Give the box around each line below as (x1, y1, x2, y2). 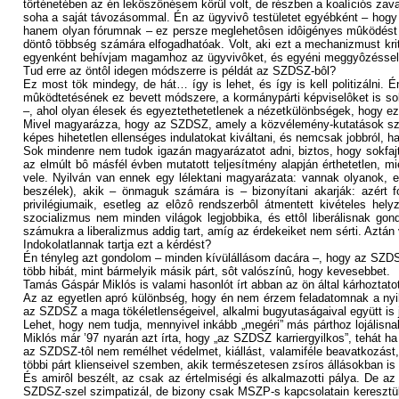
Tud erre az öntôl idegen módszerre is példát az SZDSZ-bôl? (23, 64, 336, 77)
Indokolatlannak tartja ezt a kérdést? (23, 238, 211, 251)
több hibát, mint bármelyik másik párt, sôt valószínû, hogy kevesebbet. (23, 265, 390, 278)
